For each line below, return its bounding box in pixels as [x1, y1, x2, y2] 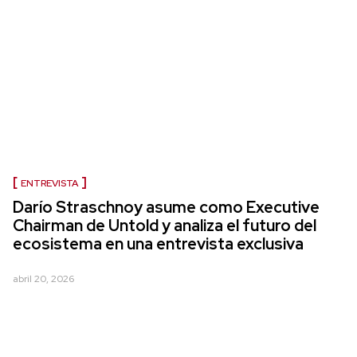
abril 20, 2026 [13, 273, 74, 285]
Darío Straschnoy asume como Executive [13, 197, 320, 218]
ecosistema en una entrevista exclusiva [13, 233, 304, 254]
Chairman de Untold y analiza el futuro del [13, 215, 316, 236]
